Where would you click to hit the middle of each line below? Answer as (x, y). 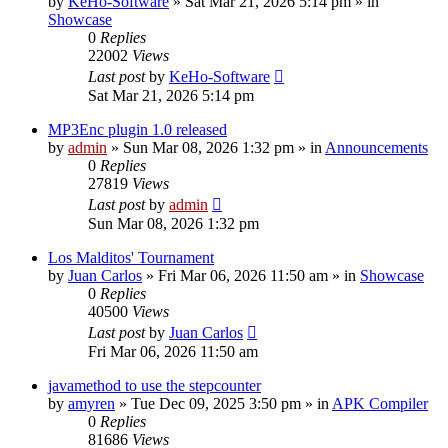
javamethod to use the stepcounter (154, 385)
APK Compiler (380, 403)
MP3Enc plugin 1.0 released (137, 129)
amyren (91, 403)
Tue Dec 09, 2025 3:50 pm (216, 403)
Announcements (376, 147)
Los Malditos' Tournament (131, 257)
